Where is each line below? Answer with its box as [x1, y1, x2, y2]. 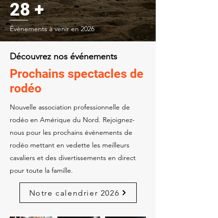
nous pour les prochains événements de [10, 128, 132, 137]
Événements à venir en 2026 [10, 24, 94, 33]
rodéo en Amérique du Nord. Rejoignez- [10, 115, 135, 124]
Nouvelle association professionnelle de [10, 103, 130, 111]
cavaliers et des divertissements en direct [10, 153, 136, 162]
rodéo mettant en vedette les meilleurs [10, 141, 129, 149]
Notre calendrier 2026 [29, 188, 120, 198]
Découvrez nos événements [10, 51, 117, 62]
